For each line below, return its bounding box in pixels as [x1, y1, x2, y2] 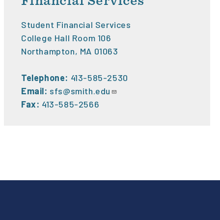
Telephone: [21, 72, 68, 83]
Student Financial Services [21, 19, 131, 30]
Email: [21, 85, 50, 97]
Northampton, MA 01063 [21, 46, 118, 57]
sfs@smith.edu [50, 85, 111, 97]
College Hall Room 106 [21, 32, 111, 44]
